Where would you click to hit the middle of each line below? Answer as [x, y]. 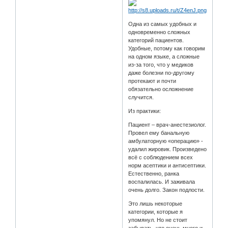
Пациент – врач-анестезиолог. [167, 124]
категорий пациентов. [156, 40]
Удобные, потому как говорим [167, 48]
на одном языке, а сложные [164, 56]
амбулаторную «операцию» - [166, 141]
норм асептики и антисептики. [167, 165]
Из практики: [145, 111]
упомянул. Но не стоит [158, 220]
